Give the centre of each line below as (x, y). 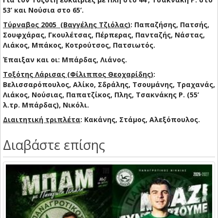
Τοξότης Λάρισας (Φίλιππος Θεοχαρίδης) (78, 74)
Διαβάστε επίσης (54, 145)
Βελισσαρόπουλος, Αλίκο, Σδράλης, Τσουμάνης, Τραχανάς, (109, 85)
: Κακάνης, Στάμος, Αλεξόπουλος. (140, 120)
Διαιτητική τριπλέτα (42, 120)
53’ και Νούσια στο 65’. (43, 10)
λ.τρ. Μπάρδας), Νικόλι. (46, 105)
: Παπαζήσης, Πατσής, (170, 25)
